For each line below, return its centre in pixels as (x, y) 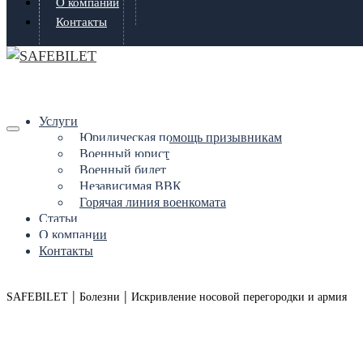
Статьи (58, 218)
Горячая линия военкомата (153, 202)
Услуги (58, 121)
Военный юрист (124, 154)
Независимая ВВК (130, 186)
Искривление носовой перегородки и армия (239, 297)
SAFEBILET (37, 297)
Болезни (100, 297)
